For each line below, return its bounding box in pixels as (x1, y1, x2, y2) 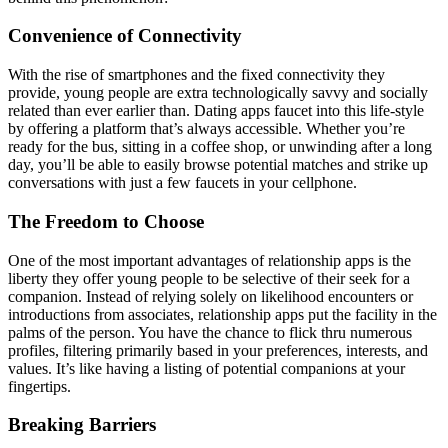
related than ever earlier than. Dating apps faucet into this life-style (8, 102, 424, 120)
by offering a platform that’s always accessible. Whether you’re (8, 120, 405, 138)
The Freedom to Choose (8, 210, 204, 232)
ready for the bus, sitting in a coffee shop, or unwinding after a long (8, 138, 432, 156)
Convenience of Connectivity (8, 25, 242, 47)
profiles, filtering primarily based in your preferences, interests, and (8, 341, 428, 359)
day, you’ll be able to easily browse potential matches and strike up (8, 156, 428, 174)
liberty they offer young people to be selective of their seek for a (8, 269, 410, 287)
